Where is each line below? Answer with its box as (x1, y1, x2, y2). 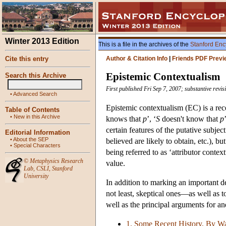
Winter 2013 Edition (5, 37, 79, 45)
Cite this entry (5, 55, 48, 63)
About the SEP (13, 136, 48, 142)
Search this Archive (5, 72, 66, 79)
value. (106, 159, 125, 168)
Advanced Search (13, 91, 57, 97)
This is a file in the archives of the (98, 41, 190, 48)
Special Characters (14, 142, 61, 148)
